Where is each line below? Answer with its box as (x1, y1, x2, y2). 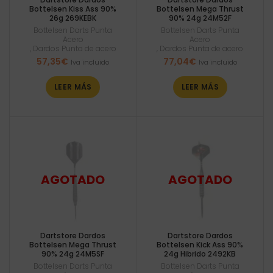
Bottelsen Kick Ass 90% (157, 239, 244, 250)
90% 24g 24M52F (168, 12, 232, 23)
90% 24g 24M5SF (41, 249, 105, 259)
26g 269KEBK (49, 12, 97, 23)
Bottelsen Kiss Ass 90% (29, 3, 117, 14)
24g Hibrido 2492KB (164, 249, 236, 259)
